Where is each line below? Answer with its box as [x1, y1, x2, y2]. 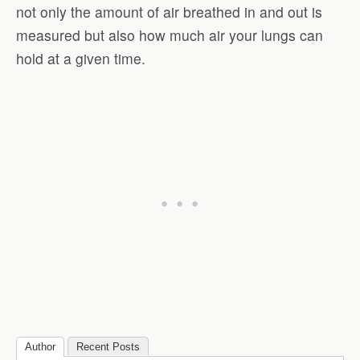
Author [25, 340, 55, 353]
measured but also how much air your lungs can [16, 24, 323, 45]
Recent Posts [76, 340, 140, 353]
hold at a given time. [16, 47, 145, 68]
